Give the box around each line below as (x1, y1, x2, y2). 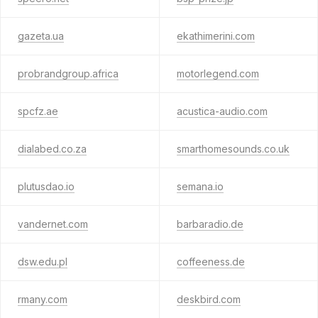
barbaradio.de (176, 218, 243, 230)
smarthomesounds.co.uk (176, 143, 290, 155)
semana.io (176, 180, 224, 192)
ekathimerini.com (176, 30, 255, 42)
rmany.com (18, 293, 67, 305)
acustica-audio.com (176, 105, 268, 117)
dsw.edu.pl (18, 256, 67, 268)
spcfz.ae (18, 105, 58, 117)
